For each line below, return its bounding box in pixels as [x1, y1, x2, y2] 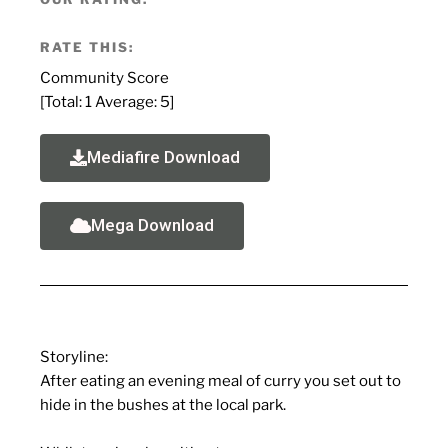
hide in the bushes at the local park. [40, 395, 289, 414]
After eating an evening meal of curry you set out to [40, 371, 401, 390]
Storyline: [40, 347, 108, 366]
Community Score [40, 68, 169, 87]
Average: [92, 92, 160, 111]
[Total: [40, 92, 85, 111]
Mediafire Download [87, 146, 240, 167]
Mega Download [91, 214, 214, 235]
